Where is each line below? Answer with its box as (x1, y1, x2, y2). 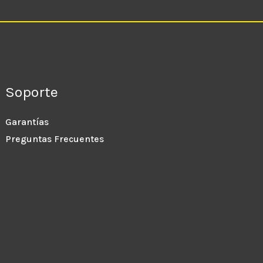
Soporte (5, 83, 59, 101)
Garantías (5, 116, 49, 127)
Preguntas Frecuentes (5, 133, 104, 144)
